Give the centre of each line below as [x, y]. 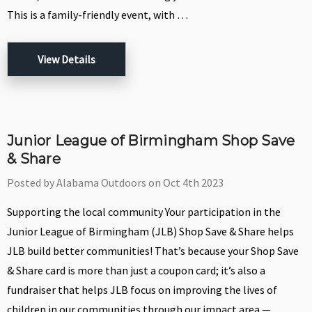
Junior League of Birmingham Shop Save [151, 141]
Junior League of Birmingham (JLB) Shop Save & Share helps [150, 232]
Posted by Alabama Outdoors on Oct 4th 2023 [115, 183]
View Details [67, 60]
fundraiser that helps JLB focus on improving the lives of [142, 290]
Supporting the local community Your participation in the [144, 212]
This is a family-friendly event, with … [97, 15]
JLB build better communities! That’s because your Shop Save [153, 251]
